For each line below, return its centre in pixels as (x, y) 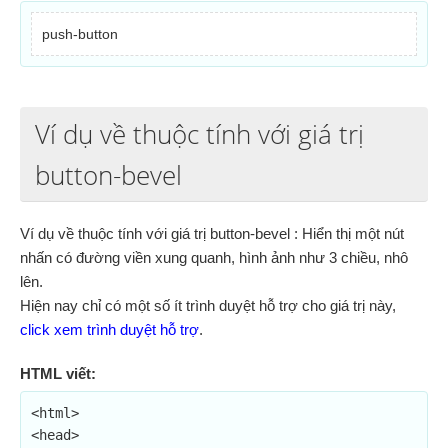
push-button (80, 34)
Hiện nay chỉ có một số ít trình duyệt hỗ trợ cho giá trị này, (208, 305)
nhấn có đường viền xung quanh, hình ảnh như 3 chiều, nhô (214, 257)
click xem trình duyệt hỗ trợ (109, 329)
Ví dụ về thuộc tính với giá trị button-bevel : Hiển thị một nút (212, 233)
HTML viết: (58, 373)
